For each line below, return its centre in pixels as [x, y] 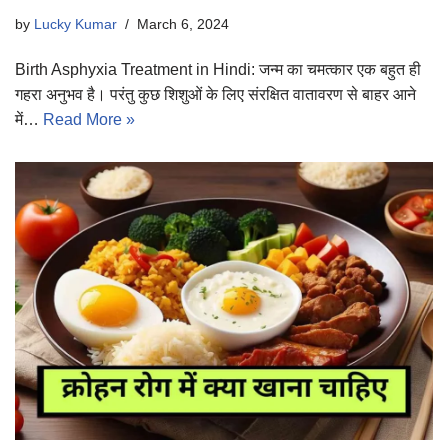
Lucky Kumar [75, 23]
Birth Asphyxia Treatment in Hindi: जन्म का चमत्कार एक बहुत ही [218, 69]
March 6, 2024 [183, 23]
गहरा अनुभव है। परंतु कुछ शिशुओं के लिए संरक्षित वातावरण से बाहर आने [215, 94]
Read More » [89, 119]
